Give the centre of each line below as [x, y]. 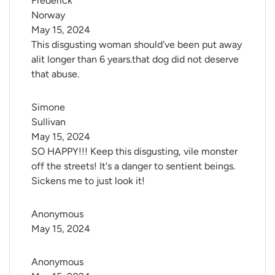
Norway [48, 15]
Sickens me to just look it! [88, 181]
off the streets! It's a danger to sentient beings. [133, 166]
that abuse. [55, 74]
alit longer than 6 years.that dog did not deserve [135, 60]
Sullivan [48, 122]
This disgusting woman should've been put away [137, 45]
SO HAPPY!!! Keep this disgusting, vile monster [134, 152]
